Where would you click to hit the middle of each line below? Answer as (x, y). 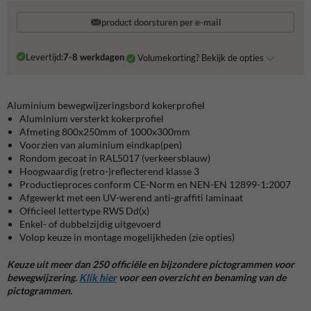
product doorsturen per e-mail (161, 23)
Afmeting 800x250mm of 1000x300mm (105, 132)
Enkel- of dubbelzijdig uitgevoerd (90, 224)
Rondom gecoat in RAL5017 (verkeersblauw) (115, 158)
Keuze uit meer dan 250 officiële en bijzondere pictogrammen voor (151, 264)
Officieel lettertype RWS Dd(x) (84, 211)
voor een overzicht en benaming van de (201, 278)
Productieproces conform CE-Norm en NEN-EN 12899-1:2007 (155, 185)
